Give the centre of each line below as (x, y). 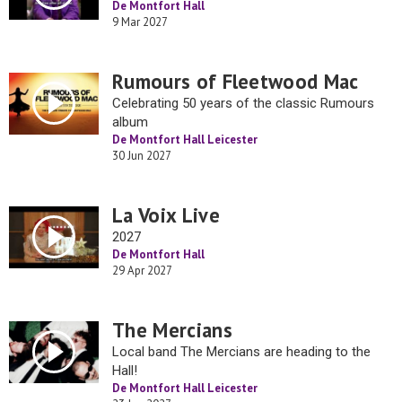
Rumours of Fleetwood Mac (236, 81)
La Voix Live (166, 215)
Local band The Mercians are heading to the (241, 352)
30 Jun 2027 (142, 156)
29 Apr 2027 (142, 271)
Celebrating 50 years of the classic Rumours (243, 103)
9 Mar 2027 (140, 22)
